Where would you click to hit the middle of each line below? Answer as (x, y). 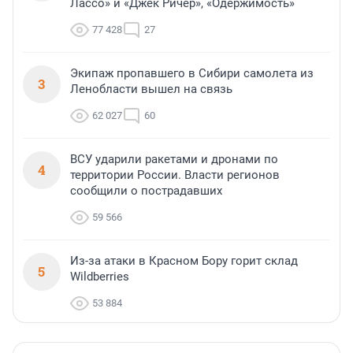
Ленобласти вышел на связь (151, 89)
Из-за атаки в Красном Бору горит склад (184, 261)
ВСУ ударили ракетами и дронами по (174, 160)
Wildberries (100, 277)
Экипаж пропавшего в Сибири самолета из (192, 74)
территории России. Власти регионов (175, 175)
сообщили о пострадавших (146, 191)
